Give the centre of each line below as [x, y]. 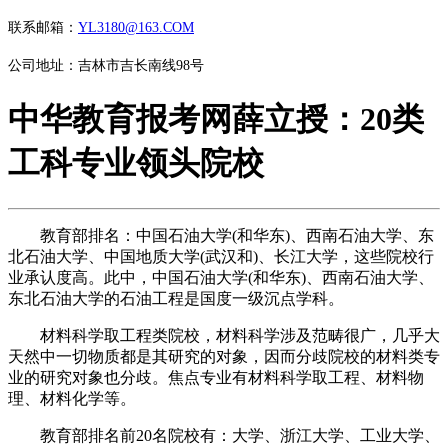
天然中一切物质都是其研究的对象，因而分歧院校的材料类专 [224, 356]
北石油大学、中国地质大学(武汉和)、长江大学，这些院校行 [221, 256]
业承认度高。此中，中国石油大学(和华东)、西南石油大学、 [221, 277]
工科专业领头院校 [136, 163]
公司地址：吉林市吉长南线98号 [106, 65]
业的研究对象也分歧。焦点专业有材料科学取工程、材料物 [216, 377]
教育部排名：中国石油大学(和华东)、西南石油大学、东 [221, 235]
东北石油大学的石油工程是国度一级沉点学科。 [176, 298]
